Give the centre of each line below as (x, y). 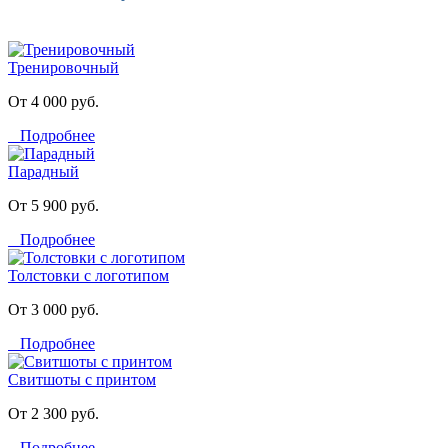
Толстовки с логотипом (88, 275)
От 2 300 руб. (53, 413)
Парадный (43, 171)
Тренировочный (63, 67)
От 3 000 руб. (53, 309)
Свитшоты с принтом (82, 379)
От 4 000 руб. (53, 101)
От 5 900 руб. (53, 205)
